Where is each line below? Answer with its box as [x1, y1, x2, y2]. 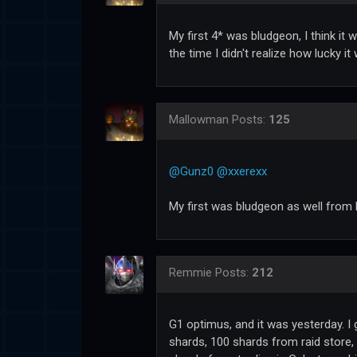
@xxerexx [217, 163, 267, 178]
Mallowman [169, 112, 229, 127]
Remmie [169, 265, 212, 280]
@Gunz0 [169, 163, 214, 178]
